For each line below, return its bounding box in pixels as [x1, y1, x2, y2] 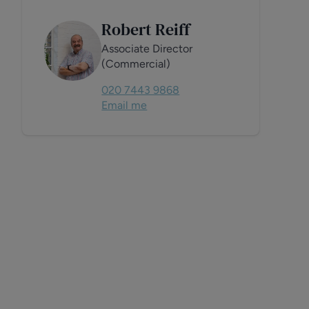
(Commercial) [101, 57, 171, 70]
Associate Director [101, 42, 193, 55]
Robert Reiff [101, 18, 190, 41]
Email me [101, 99, 148, 112]
